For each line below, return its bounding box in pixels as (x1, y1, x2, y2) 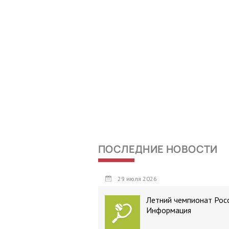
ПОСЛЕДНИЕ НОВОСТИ (98, 142, 218, 156)
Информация (146, 205, 191, 215)
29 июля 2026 (116, 175, 157, 182)
